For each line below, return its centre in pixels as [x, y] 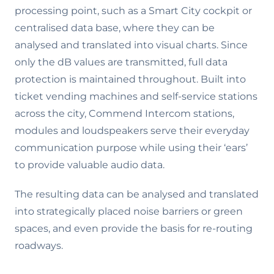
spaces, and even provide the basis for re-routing [134, 228]
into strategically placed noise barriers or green [129, 211]
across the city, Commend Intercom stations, [124, 113]
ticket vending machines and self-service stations [136, 96]
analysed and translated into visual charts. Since [131, 45]
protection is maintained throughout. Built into [130, 79]
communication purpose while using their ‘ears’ [131, 147]
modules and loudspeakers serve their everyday [132, 130]
